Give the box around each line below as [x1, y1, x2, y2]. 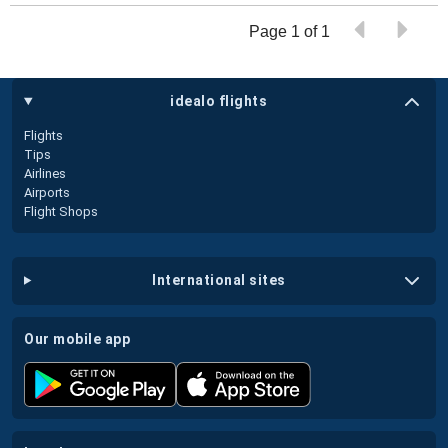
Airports [24, 184, 70, 200]
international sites [156, 272, 286, 288]
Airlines [24, 165, 66, 181]
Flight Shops [24, 203, 98, 219]
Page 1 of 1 [249, 22, 334, 40]
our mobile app [34, 330, 130, 347]
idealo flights [170, 93, 268, 109]
